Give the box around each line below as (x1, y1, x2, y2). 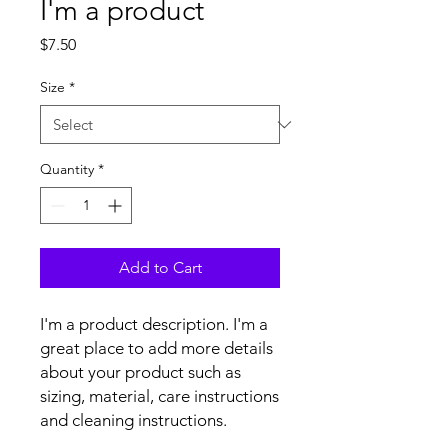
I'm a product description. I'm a (40, 314, 268, 334)
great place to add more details (40, 338, 273, 358)
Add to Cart (118, 258, 202, 277)
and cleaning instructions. (40, 410, 227, 430)
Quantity (40, 160, 94, 178)
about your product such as (40, 362, 241, 382)
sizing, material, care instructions (40, 386, 279, 406)
